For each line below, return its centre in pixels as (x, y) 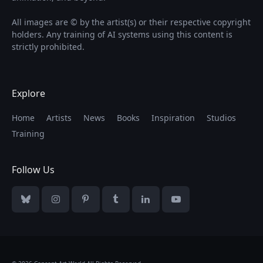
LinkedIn (162, 204)
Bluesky (40, 204)
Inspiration (173, 117)
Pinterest (102, 204)
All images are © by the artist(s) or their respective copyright (131, 22)
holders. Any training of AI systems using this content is (122, 34)
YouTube (192, 204)
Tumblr (129, 204)
